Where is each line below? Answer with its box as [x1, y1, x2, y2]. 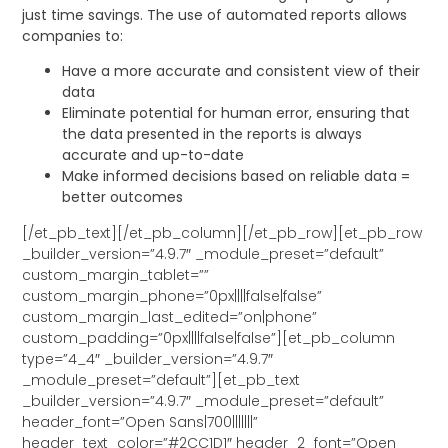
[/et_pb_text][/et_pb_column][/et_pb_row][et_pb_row [22, 222, 423, 243]
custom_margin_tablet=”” [22, 264, 210, 285]
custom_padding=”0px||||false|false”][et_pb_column [22, 327, 396, 348]
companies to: [22, 25, 124, 46]
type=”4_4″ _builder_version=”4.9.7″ [22, 348, 274, 369]
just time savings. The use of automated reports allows [22, 4, 408, 25]
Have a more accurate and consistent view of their [62, 61, 421, 82]
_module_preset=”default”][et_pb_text [22, 369, 301, 390]
